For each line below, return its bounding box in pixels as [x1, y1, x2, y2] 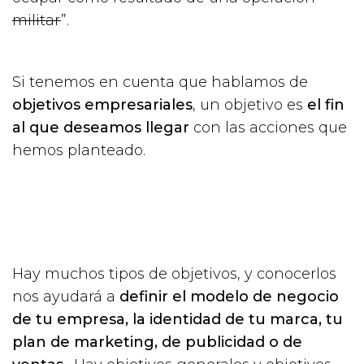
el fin [303, 95, 344, 114]
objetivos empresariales [12, 95, 193, 114]
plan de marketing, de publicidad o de [12, 332, 302, 351]
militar [12, 11, 61, 29]
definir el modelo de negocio [119, 287, 339, 305]
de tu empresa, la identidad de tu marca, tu [12, 310, 343, 328]
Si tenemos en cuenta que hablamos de [12, 72, 308, 91]
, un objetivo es [193, 95, 303, 114]
